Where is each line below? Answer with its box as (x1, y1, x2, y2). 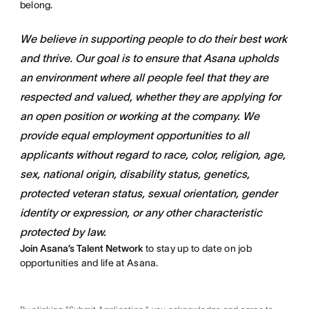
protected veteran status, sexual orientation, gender (19, 187, 277, 199)
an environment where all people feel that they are (19, 71, 268, 83)
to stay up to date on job (143, 243, 252, 254)
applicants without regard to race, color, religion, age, (19, 148, 286, 161)
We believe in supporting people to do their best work (19, 32, 287, 45)
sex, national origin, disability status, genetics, (19, 168, 250, 180)
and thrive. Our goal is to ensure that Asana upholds (19, 52, 279, 64)
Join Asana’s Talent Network (19, 243, 143, 254)
